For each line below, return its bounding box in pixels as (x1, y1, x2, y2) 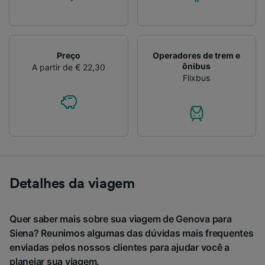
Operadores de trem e (153, 50, 241, 61)
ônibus (182, 61, 211, 72)
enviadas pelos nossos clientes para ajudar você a (9, 241, 230, 254)
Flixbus (183, 73, 211, 83)
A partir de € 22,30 (31, 62, 105, 73)
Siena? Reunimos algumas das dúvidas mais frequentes (9, 227, 254, 240)
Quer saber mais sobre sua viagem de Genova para (9, 213, 232, 225)
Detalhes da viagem (9, 177, 135, 192)
